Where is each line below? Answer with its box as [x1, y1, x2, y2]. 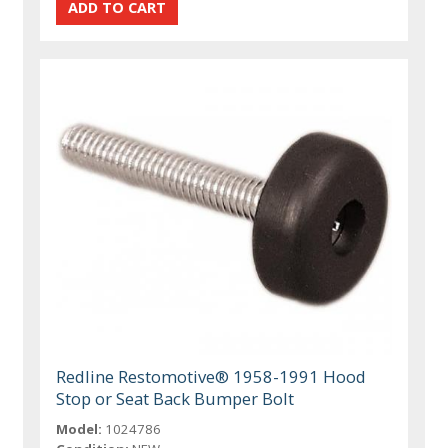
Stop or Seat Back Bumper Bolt [56, 386, 295, 410]
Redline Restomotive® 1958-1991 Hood [56, 364, 367, 388]
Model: [56, 419, 103, 438]
